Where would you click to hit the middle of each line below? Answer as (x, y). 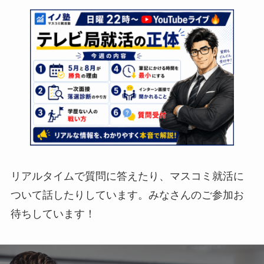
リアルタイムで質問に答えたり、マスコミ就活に (127, 176)
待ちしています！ (53, 214)
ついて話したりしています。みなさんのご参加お (127, 195)
